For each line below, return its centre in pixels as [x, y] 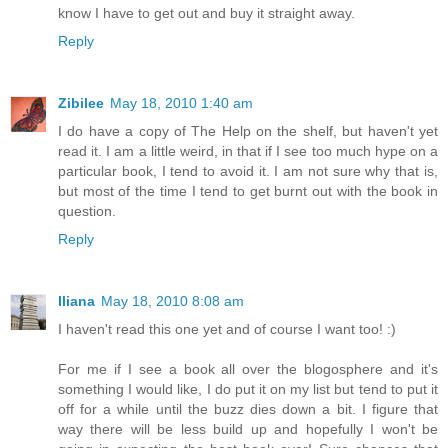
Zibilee [81, 102]
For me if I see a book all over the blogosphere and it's [248, 368]
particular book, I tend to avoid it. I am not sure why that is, [248, 170]
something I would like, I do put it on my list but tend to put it [248, 388]
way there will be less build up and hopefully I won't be [248, 428]
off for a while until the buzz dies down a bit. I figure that [248, 408]
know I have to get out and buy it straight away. [206, 12]
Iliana [76, 300]
